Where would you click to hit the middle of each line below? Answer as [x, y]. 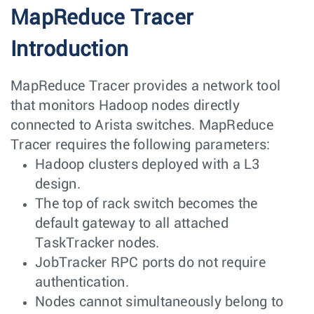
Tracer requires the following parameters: [141, 145]
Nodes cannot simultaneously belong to [159, 302]
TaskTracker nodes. [97, 243]
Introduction [69, 49]
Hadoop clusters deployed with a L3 [148, 164]
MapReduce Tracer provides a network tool [145, 86]
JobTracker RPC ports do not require [150, 262]
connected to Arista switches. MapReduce [142, 125]
